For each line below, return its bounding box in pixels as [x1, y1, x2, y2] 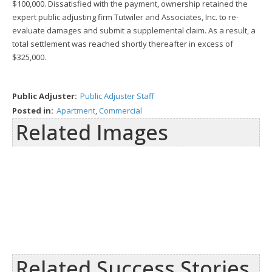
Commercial [99, 105, 142, 116]
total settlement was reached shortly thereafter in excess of [12, 38, 233, 49]
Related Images [16, 118, 168, 146]
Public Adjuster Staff [80, 90, 154, 101]
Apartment [56, 105, 95, 116]
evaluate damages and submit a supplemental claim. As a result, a [12, 25, 256, 36]
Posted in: [12, 105, 53, 116]
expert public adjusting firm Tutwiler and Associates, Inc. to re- [12, 12, 239, 22]
